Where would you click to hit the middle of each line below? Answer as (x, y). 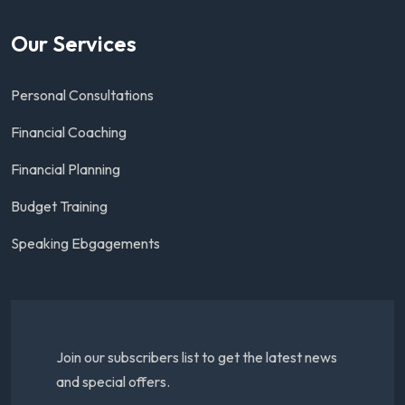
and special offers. (113, 381)
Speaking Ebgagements (85, 243)
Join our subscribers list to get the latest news (197, 357)
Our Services (74, 43)
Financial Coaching (69, 132)
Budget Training (59, 206)
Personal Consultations (82, 95)
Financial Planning (66, 169)
